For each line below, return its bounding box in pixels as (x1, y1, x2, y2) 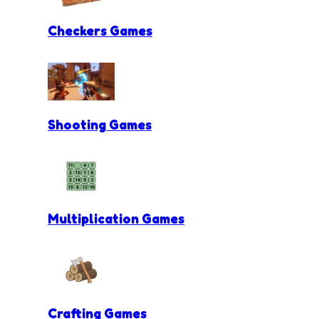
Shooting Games (48, 117, 152, 133)
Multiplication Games (48, 211, 184, 227)
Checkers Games (48, 22, 152, 38)
